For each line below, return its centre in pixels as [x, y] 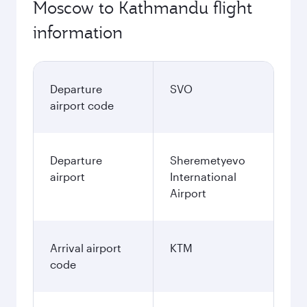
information [78, 32]
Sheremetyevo [208, 160]
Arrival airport [86, 248]
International [203, 176]
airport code [82, 105]
